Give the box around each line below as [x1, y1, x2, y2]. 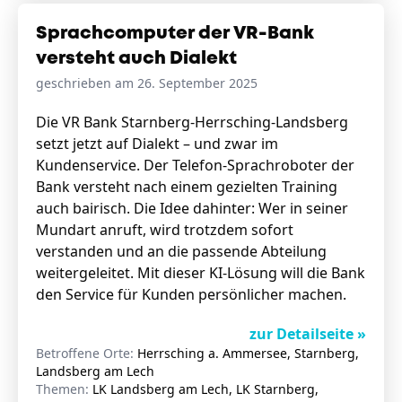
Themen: [36, 380, 92, 398]
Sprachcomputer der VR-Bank [36, 25, 314, 42]
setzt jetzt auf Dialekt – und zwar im [36, 134, 278, 153]
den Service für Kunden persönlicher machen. [36, 284, 350, 304]
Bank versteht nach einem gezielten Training [36, 177, 337, 197]
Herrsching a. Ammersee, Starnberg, [137, 345, 359, 362]
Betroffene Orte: [36, 345, 137, 362]
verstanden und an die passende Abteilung [36, 241, 327, 261]
